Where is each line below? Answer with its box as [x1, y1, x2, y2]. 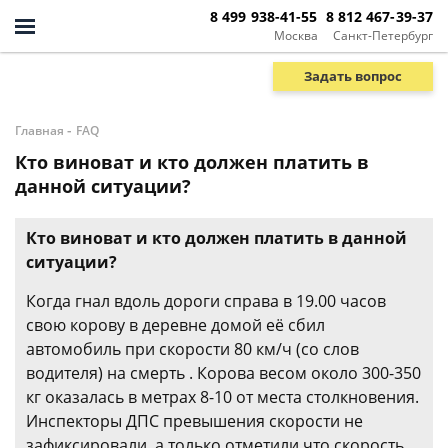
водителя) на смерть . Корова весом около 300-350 [26, 362, 421, 384]
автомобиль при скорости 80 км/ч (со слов [26, 338, 359, 360]
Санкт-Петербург [333, 26, 433, 44]
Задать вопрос [304, 66, 402, 85]
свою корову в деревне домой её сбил [26, 314, 325, 336]
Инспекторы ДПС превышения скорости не [26, 410, 363, 432]
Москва [273, 26, 318, 44]
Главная [15, 122, 64, 139]
